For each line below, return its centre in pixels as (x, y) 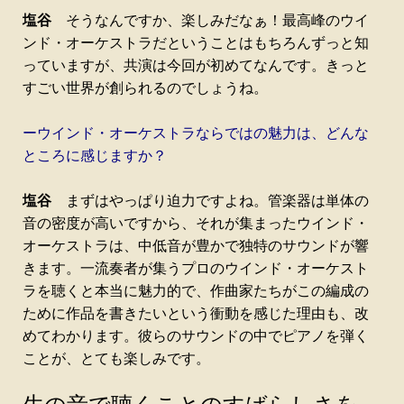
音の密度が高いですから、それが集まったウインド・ (196, 224)
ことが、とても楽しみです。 (116, 359)
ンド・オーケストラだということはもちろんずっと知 (196, 43)
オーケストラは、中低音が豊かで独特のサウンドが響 (196, 246)
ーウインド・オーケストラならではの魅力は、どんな (196, 133)
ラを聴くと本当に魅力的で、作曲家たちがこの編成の (196, 291)
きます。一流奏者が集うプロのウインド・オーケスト (196, 269)
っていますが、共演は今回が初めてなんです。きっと (196, 66)
